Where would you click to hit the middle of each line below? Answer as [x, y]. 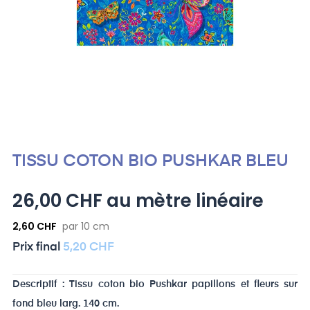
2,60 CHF [35, 226]
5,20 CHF [89, 247]
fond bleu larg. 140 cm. [66, 303]
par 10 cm [86, 226]
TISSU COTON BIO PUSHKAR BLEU [151, 161]
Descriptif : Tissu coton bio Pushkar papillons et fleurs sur [155, 284]
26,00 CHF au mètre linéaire [138, 200]
